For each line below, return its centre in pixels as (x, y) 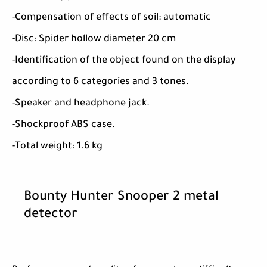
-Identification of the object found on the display (124, 61)
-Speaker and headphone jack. (81, 104)
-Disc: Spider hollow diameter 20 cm (94, 40)
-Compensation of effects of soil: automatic (111, 18)
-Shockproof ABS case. (63, 125)
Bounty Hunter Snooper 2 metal (121, 198)
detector (51, 215)
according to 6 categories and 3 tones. (100, 83)
